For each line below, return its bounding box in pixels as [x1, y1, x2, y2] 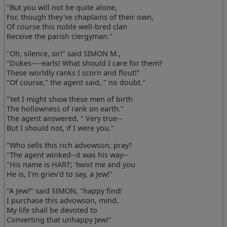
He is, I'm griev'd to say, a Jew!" [7, 169, 113, 179]
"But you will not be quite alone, [7, 3, 118, 13]
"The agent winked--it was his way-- [7, 149, 129, 160]
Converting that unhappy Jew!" [7, 214, 112, 224]
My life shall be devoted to [7, 205, 98, 215]
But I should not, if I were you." [7, 123, 115, 133]
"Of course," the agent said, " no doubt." [7, 77, 146, 87]
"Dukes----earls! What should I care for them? [7, 58, 163, 68]
